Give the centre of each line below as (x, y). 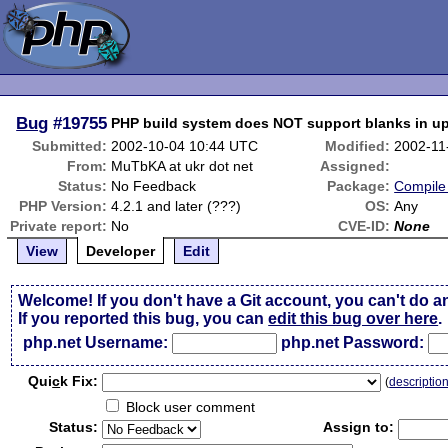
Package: (359, 186)
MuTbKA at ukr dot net (182, 166)
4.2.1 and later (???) (176, 206)
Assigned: (355, 166)
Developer (121, 251)
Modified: (358, 146)
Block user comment (189, 407)
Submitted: (70, 146)
